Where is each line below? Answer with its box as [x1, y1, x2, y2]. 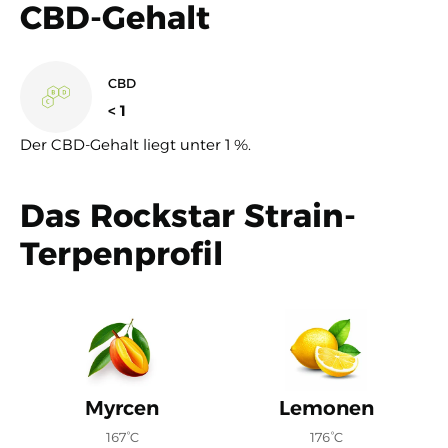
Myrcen [85, 395, 159, 420]
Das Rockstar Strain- [20, 195, 356, 235]
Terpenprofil [20, 233, 223, 273]
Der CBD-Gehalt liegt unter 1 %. [20, 134, 251, 154]
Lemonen [278, 395, 374, 420]
